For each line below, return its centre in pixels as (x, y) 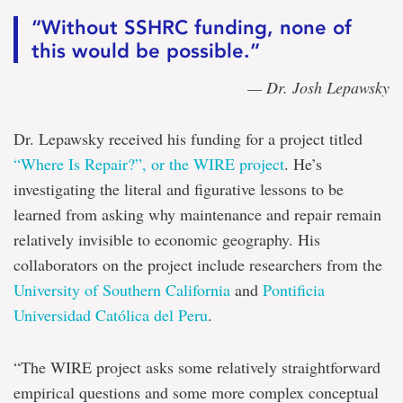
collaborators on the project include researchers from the (198, 265)
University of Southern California (122, 290)
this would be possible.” (146, 51)
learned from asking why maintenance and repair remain (197, 215)
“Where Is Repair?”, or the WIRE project (149, 164)
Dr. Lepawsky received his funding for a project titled (188, 139)
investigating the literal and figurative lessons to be (179, 189)
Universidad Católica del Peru (111, 315)
